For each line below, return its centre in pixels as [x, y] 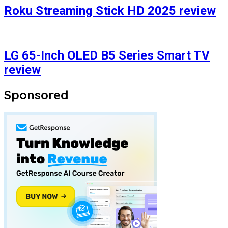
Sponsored [36, 94]
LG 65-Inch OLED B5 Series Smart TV [107, 55]
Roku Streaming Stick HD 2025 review [110, 10]
